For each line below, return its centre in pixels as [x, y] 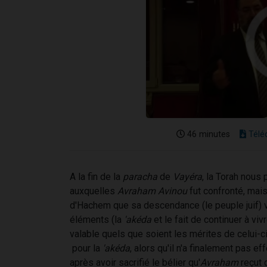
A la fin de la [95, 176]
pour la [86, 248]
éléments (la [96, 219]
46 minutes [207, 134]
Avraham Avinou [152, 191]
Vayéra [186, 176]
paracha [139, 176]
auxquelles [94, 191]
